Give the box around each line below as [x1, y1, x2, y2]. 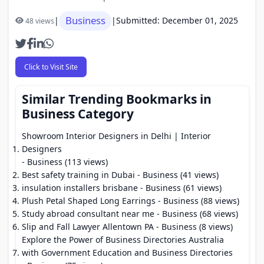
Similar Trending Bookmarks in [22, 91, 212, 107]
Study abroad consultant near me [22, 208, 154, 219]
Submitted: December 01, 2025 [116, 15, 238, 26]
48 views [25, 15, 54, 26]
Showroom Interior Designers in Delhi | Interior [22, 130, 211, 141]
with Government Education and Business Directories [22, 247, 233, 258]
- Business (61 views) [138, 182, 222, 193]
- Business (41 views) [135, 169, 219, 180]
